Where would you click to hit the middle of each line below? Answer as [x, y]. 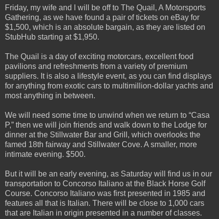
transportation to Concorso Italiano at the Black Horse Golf [105, 184]
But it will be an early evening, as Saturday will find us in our [109, 174]
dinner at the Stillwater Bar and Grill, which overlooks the [103, 135]
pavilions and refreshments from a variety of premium [96, 66]
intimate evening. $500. [45, 154]
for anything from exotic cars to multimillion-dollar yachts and [109, 86]
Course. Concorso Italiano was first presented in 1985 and [105, 194]
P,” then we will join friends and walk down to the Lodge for [106, 125]
